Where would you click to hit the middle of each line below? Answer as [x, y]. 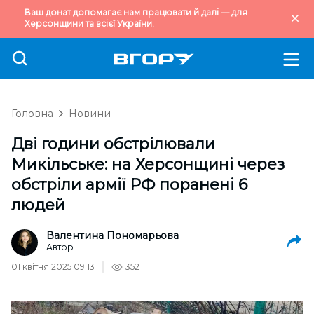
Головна [32, 114]
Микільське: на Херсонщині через [148, 164]
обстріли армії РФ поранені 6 [129, 185]
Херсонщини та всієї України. [89, 23]
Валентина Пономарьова [112, 235]
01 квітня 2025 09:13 [53, 267]
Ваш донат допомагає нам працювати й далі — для [136, 12]
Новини [90, 114]
